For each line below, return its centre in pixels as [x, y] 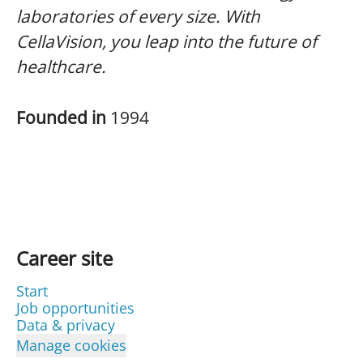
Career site [64, 258]
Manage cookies [71, 345]
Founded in [63, 117]
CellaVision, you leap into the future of [167, 41]
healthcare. [61, 66]
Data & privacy [66, 325]
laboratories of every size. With [138, 16]
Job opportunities [75, 308]
